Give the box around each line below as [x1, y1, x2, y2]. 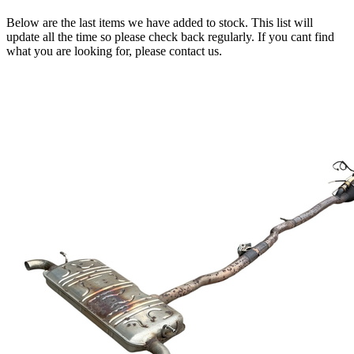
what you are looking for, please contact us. [6, 43, 222, 58]
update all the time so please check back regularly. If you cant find [6, 29, 334, 43]
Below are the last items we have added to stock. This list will [6, 15, 313, 29]
